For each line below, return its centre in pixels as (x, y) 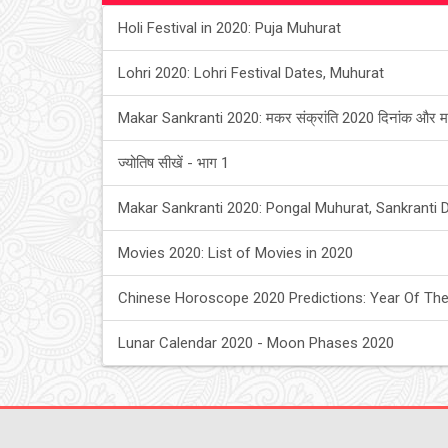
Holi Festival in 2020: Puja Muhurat (229, 28)
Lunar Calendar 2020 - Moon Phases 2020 (256, 343)
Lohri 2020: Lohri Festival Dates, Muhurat (251, 73)
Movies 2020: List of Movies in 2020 (235, 253)
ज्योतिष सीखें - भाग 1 (173, 163)
